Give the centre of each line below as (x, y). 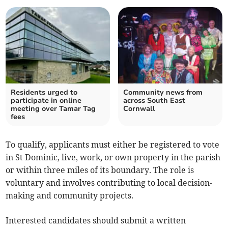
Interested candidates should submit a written (96, 221)
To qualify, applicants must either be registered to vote (113, 145)
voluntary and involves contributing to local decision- (109, 183)
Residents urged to (44, 93)
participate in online (46, 101)
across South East (154, 101)
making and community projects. (70, 196)
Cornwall (139, 109)
